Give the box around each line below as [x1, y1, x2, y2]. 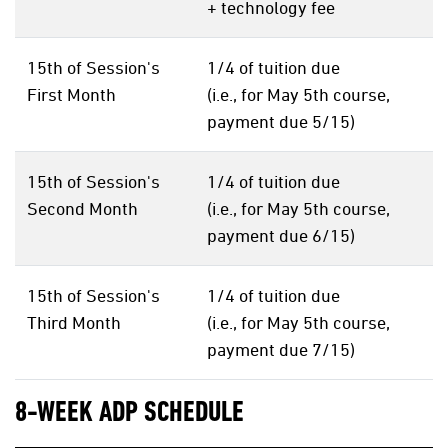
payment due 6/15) [207, 225, 355, 247]
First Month [27, 84, 116, 106]
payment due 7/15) [207, 339, 355, 361]
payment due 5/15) [207, 111, 355, 133]
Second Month [27, 198, 138, 220]
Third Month [27, 312, 121, 334]
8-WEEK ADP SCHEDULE [15, 399, 244, 429]
